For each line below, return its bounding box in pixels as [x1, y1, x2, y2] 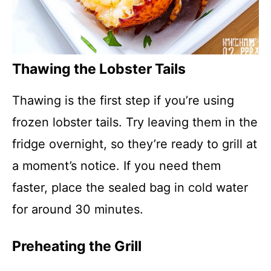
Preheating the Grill [12, 238, 142, 255]
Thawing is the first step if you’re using [12, 93, 234, 108]
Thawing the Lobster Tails [12, 60, 186, 77]
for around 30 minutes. [12, 202, 143, 217]
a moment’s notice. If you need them [12, 158, 221, 173]
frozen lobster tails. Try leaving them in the [12, 115, 258, 129]
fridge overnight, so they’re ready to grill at [12, 137, 257, 151]
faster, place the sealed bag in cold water [12, 180, 248, 195]
